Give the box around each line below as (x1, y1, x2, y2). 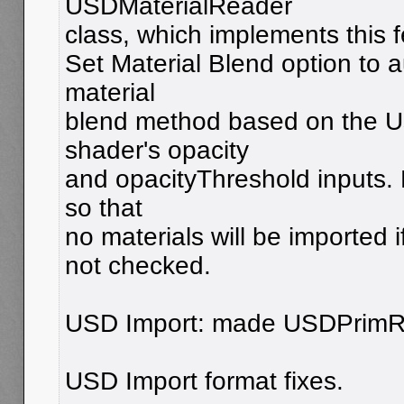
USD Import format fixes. (65, 366, 344, 395)
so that (65, 193, 142, 222)
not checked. (65, 251, 211, 280)
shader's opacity (65, 135, 249, 164)
